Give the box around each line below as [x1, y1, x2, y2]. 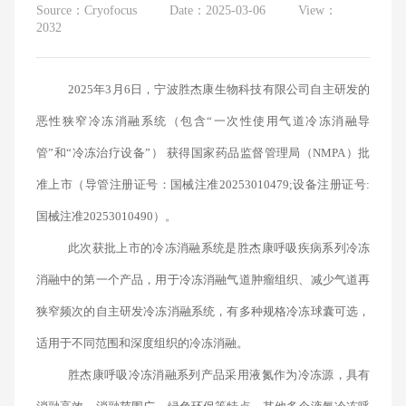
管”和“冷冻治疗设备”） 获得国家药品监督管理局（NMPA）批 [35, 146, 371, 159]
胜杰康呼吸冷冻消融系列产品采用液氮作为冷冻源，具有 [67, 368, 371, 382]
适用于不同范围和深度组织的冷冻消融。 [35, 336, 248, 350]
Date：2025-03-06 [169, 2, 266, 17]
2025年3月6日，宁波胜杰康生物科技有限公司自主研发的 [67, 82, 371, 96]
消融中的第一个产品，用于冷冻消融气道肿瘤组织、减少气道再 [35, 273, 371, 286]
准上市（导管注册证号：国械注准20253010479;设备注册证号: [35, 178, 371, 191]
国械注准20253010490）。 [35, 209, 177, 223]
